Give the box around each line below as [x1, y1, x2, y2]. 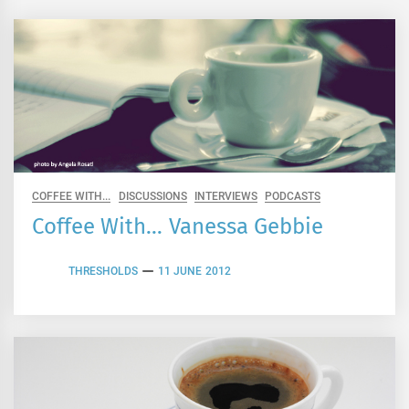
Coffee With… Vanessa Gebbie [32, 213, 323, 239]
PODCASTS [265, 189, 321, 203]
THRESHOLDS [68, 265, 138, 278]
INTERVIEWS [194, 189, 257, 203]
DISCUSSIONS [118, 189, 187, 203]
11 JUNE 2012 [158, 265, 231, 278]
